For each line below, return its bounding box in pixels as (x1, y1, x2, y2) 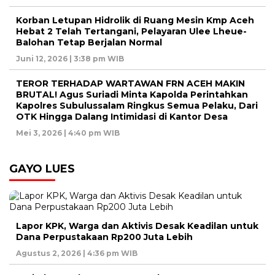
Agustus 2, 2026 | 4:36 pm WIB (16, 248, 137, 258)
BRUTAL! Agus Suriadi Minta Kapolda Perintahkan (16, 88, 248, 100)
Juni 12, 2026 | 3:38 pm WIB (16, 53, 124, 63)
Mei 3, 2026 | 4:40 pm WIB (16, 128, 120, 137)
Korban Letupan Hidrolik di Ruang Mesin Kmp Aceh (16, 14, 254, 26)
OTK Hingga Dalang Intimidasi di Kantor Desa (16, 110, 228, 122)
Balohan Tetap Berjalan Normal (16, 36, 162, 48)
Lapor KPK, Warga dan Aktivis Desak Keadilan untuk (16, 220, 258, 231)
